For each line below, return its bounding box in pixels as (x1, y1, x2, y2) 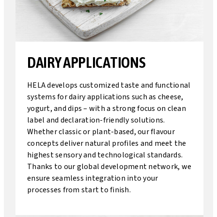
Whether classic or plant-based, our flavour (27, 126, 175, 137)
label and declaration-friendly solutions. (27, 115, 165, 125)
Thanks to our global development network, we (27, 161, 191, 172)
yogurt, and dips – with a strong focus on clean (27, 103, 186, 114)
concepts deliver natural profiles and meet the (27, 138, 186, 149)
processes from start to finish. (27, 185, 131, 195)
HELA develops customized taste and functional (27, 80, 191, 91)
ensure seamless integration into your (27, 173, 158, 184)
